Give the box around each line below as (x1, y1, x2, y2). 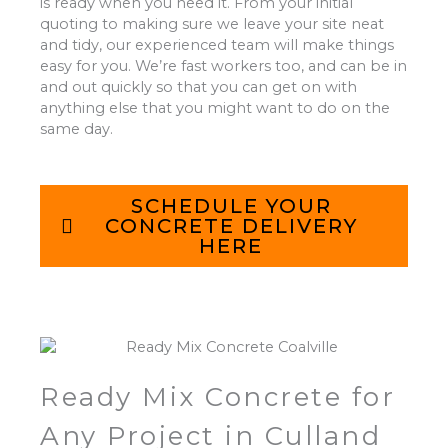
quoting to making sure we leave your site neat (40, 14, 384, 33)
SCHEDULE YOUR (130, 194, 332, 219)
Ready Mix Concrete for (40, 381, 395, 414)
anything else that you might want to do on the (40, 98, 390, 117)
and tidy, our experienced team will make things (40, 35, 394, 54)
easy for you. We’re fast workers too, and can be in (40, 56, 407, 75)
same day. (40, 119, 113, 138)
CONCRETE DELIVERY (104, 214, 358, 239)
